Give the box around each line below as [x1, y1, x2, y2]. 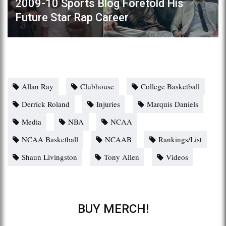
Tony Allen [104, 151, 139, 162]
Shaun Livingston [22, 151, 77, 162]
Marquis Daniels [147, 98, 198, 109]
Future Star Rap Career [15, 11, 129, 24]
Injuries [96, 98, 120, 109]
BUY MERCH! [77, 201, 149, 216]
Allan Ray [22, 81, 53, 91]
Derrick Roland [22, 98, 70, 109]
